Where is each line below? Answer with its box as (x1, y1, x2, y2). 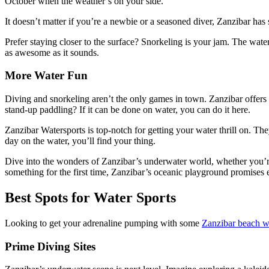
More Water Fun (5, 69, 88, 82)
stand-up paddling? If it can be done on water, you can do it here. (5, 104, 250, 115)
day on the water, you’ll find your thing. (5, 136, 156, 147)
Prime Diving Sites (5, 240, 95, 253)
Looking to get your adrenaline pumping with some (5, 217, 202, 228)
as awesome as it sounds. (5, 47, 99, 58)
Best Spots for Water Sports (5, 190, 176, 206)
